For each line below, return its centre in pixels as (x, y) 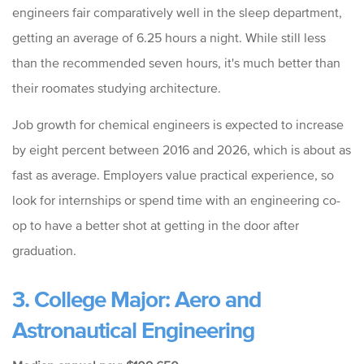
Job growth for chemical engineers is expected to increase (178, 125)
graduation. (44, 251)
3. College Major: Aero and (136, 299)
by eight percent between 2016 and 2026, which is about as (182, 150)
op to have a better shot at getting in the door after (156, 225)
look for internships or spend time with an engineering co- (176, 200)
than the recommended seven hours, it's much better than (176, 63)
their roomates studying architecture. (117, 88)
